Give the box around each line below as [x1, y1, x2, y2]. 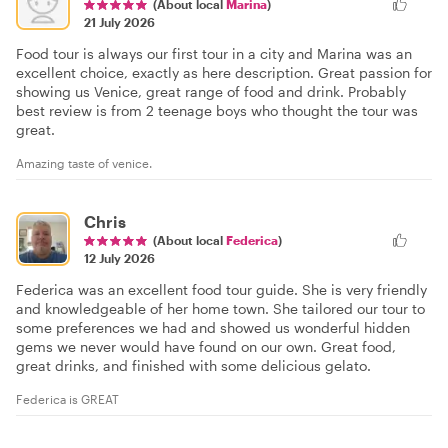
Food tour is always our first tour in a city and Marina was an [16, 45, 412, 63]
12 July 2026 [84, 251, 155, 266]
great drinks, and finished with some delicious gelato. [16, 357, 371, 375]
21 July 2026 [84, 15, 155, 30]
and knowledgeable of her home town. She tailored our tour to [16, 300, 425, 318]
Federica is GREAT [16, 392, 119, 407]
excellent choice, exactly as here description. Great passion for [16, 64, 432, 82]
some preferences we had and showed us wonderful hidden [16, 319, 410, 337]
